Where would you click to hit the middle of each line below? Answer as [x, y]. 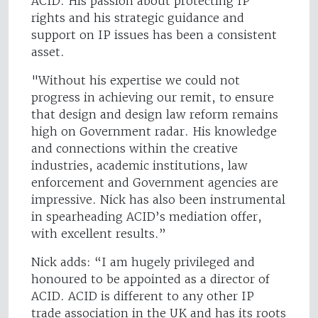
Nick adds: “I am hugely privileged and [143, 262]
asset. [48, 52]
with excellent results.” [100, 234]
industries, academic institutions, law [139, 166]
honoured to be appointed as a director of [150, 279]
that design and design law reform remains [155, 115]
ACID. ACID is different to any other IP [143, 296]
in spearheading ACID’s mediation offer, [147, 217]
